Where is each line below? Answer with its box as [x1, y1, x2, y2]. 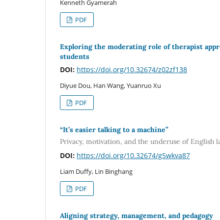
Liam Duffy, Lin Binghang [60, 166, 133, 176]
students [60, 52, 89, 61]
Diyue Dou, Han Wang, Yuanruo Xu [60, 81, 161, 90]
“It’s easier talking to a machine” [60, 125, 168, 135]
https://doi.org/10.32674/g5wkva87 [77, 150, 190, 160]
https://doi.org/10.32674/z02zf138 [77, 65, 187, 75]
